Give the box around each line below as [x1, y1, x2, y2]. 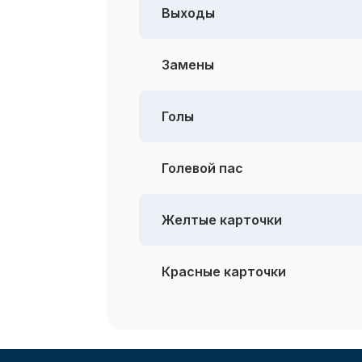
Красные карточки [162, 263, 286, 280]
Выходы [162, 5, 215, 21]
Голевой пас [162, 160, 243, 176]
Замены [162, 57, 214, 73]
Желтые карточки [162, 212, 282, 228]
